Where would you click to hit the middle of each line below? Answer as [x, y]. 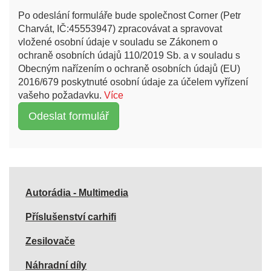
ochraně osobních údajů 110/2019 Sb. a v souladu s [129, 56]
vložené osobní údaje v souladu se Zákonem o [118, 42]
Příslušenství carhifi [71, 217]
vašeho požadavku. [61, 96]
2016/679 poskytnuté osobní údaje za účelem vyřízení [133, 82]
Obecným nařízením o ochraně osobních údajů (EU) [129, 69]
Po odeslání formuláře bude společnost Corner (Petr [129, 16]
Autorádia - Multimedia [77, 192]
